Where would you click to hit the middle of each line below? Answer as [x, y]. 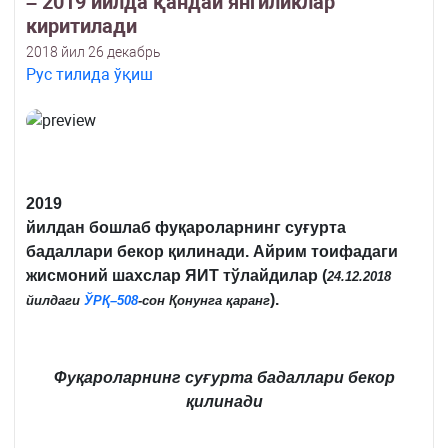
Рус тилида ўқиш [89, 75]
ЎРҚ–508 [111, 301]
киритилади [81, 26]
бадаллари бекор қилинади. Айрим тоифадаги [212, 252]
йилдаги [55, 301]
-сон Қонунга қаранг [204, 301]
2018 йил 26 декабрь [93, 52]
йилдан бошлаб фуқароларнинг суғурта [186, 228]
